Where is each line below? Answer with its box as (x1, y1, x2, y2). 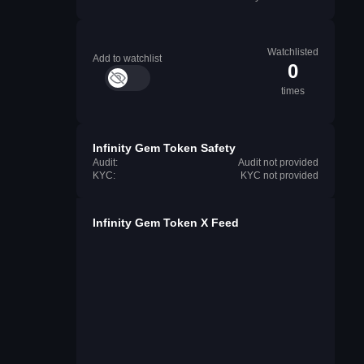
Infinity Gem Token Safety (93, 141, 236, 154)
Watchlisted (267, 46, 318, 58)
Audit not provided (238, 157, 318, 168)
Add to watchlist (93, 53, 162, 64)
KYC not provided (240, 170, 318, 181)
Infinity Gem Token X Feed (93, 216, 239, 229)
